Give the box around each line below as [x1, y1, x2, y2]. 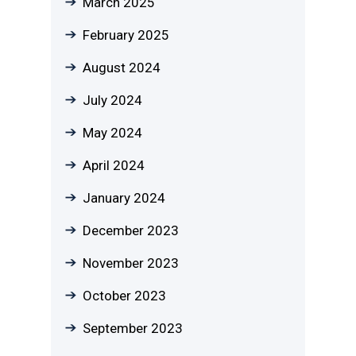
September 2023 [83, 319, 183, 336]
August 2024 [83, 59, 161, 75]
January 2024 [83, 189, 165, 206]
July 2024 [83, 91, 142, 108]
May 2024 [83, 124, 142, 141]
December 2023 [83, 222, 179, 238]
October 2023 [83, 287, 166, 304]
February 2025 [83, 26, 169, 43]
